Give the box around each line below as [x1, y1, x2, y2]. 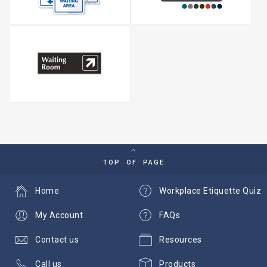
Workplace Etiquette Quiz [159, 185, 261, 195]
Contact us [35, 234, 79, 244]
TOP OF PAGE [103, 159, 164, 166]
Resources [159, 234, 202, 244]
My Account [35, 210, 83, 220]
